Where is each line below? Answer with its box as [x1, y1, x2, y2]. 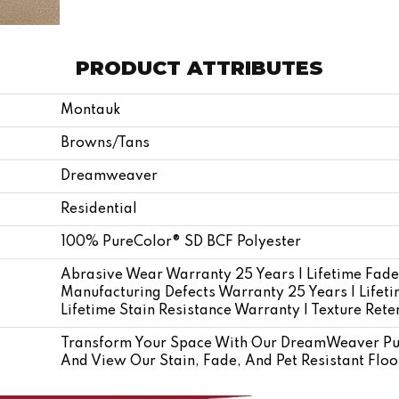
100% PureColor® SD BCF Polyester [61, 234, 301, 249]
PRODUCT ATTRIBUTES [76, 55, 323, 80]
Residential [61, 201, 137, 216]
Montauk [61, 102, 120, 118]
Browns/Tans [61, 135, 150, 151]
